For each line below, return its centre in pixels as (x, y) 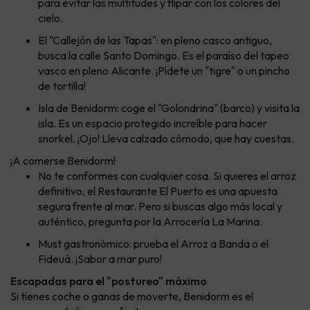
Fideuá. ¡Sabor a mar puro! (100, 259)
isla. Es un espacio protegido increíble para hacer (153, 124)
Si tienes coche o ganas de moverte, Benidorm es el (132, 297)
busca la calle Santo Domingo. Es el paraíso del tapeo (164, 56)
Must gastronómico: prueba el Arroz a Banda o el (153, 244)
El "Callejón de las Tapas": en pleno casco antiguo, (155, 40)
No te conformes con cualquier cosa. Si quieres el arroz (167, 176)
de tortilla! (62, 86)
